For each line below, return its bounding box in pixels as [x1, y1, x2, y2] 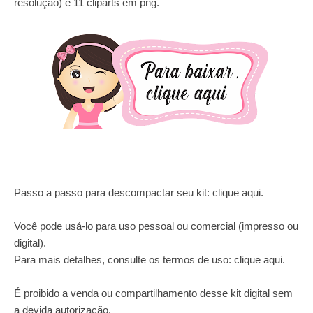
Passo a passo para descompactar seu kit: [14, 186, 212, 198]
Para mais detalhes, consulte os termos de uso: [14, 253, 234, 265]
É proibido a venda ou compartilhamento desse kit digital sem [14, 286, 293, 299]
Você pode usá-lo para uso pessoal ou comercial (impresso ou [14, 219, 298, 232]
